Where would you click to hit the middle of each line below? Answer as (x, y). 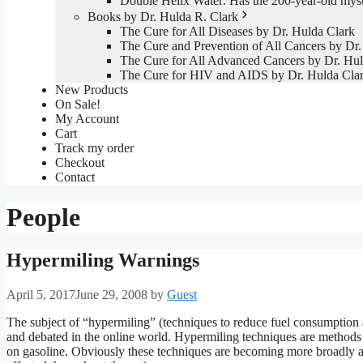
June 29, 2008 (111, 295)
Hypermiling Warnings (103, 261)
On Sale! (78, 105)
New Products (92, 90)
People (43, 217)
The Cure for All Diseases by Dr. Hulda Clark (237, 32)
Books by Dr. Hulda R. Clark (163, 17)
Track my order (94, 148)
